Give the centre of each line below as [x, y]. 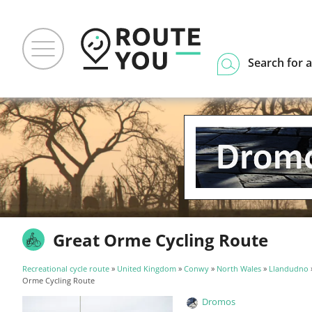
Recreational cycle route [66, 268]
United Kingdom [147, 268]
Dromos [219, 302]
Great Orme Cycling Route [161, 240]
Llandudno [289, 268]
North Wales [239, 268]
